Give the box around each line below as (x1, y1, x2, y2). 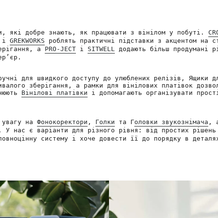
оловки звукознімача (134, 118, 208, 126)
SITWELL (88, 45, 115, 53)
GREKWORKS (10, 37, 45, 45)
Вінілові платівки (21, 89, 88, 97)
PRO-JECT (45, 45, 76, 53)
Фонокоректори (37, 118, 88, 126)
